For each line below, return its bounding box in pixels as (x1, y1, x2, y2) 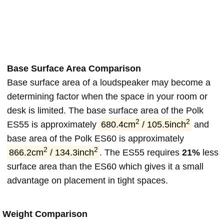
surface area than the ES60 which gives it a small (7, 161, 203, 171)
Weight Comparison (2, 208, 87, 219)
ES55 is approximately (7, 119, 99, 129)
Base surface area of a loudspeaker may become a (7, 77, 210, 87)
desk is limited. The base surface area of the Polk (7, 105, 203, 115)
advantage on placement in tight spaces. (7, 175, 168, 185)
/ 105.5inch (139, 119, 186, 129)
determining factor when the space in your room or (7, 91, 207, 101)
